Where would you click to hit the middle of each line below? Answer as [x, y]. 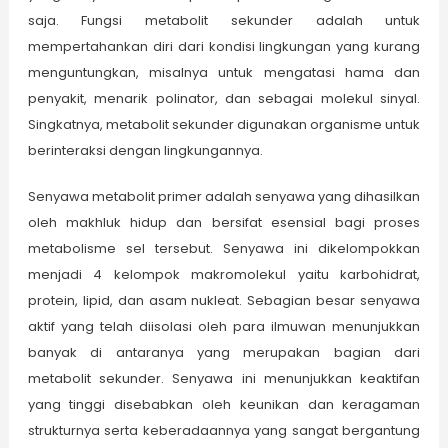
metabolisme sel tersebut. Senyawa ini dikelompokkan [224, 249]
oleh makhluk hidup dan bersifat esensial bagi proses [224, 223]
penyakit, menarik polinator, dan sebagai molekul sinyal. [224, 99]
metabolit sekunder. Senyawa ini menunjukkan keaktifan [224, 379]
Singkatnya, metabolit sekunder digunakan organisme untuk [224, 125]
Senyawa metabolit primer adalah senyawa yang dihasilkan [224, 197]
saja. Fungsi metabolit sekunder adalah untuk [224, 21]
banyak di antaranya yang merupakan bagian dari [224, 353]
